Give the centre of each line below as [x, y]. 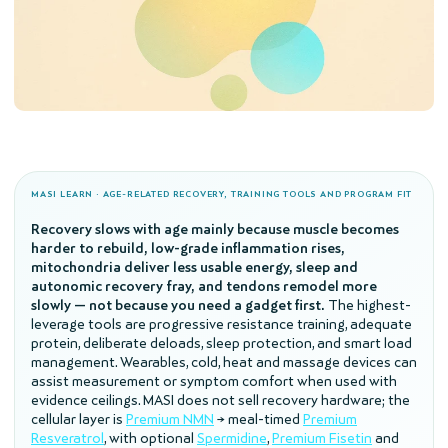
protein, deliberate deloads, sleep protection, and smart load [221, 343]
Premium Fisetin [322, 438]
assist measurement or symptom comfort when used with [214, 381]
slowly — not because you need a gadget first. [178, 305]
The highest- [368, 305]
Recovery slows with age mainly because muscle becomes [215, 229]
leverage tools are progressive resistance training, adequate [221, 324]
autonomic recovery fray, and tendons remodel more [204, 286]
